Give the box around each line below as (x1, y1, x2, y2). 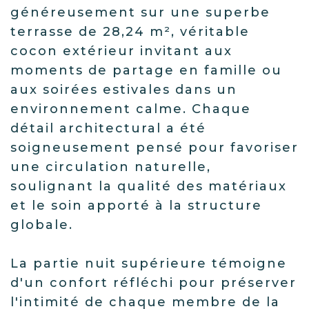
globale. (10, 217, 73, 232)
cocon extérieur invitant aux (10, 43, 232, 59)
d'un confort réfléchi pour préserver (10, 275, 297, 290)
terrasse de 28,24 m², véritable (10, 24, 250, 39)
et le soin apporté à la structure (10, 198, 262, 213)
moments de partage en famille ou (10, 63, 282, 78)
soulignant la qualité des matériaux (10, 179, 287, 194)
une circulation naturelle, (10, 159, 211, 175)
